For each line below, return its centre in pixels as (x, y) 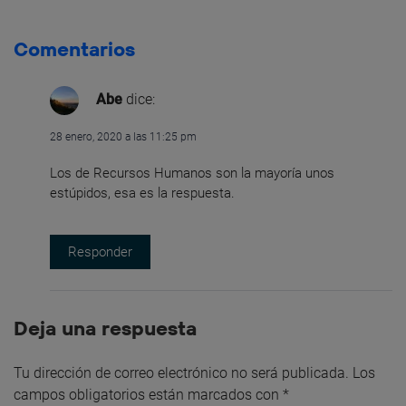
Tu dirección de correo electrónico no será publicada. (181, 373)
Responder (100, 252)
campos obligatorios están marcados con (148, 395)
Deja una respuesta (105, 329)
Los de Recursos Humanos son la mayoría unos (192, 173)
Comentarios (74, 48)
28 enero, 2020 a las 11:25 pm (123, 136)
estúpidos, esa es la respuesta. (142, 193)
